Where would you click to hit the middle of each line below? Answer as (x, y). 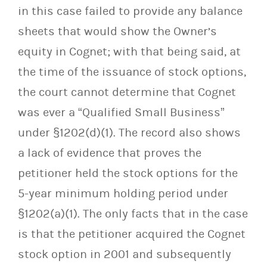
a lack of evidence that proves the (110, 153)
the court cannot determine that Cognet (127, 92)
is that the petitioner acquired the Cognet (132, 234)
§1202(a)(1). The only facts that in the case (133, 214)
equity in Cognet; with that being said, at (129, 52)
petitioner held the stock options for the (128, 173)
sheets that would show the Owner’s (117, 32)
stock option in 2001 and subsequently (125, 254)
